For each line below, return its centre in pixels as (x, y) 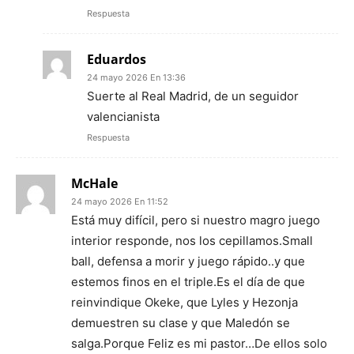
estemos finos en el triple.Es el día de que (188, 282)
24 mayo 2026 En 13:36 (136, 78)
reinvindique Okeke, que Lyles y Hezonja (185, 303)
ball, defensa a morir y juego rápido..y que (188, 262)
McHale (94, 184)
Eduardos (117, 60)
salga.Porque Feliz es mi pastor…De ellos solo (199, 344)
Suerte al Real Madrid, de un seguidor (193, 96)
